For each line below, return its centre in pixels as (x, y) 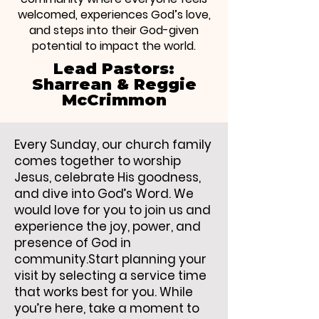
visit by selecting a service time (110, 276)
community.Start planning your (110, 259)
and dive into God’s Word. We (104, 194)
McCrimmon (114, 100)
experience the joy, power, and (108, 226)
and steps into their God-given (114, 30)
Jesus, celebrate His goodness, (108, 177)
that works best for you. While (104, 292)
